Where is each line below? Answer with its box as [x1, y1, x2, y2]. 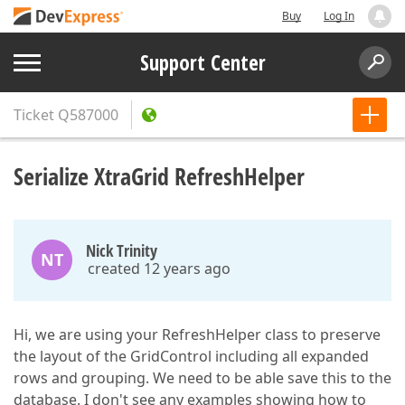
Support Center [139, 48, 266, 77]
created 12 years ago [88, 259, 231, 278]
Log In [324, 8, 354, 24]
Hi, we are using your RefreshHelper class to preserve [14, 325, 381, 344]
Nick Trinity [86, 240, 157, 261]
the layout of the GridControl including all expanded [14, 346, 369, 366]
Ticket [14, 105, 54, 125]
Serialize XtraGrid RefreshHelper [14, 160, 305, 193]
